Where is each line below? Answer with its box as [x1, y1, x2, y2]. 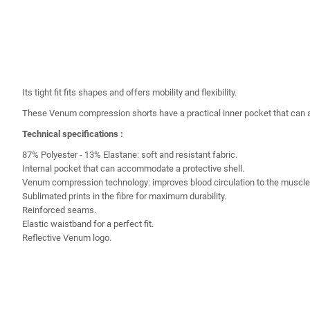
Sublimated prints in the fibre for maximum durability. [22, 190, 226, 201]
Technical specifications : [22, 128, 123, 139]
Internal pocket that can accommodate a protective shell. [22, 163, 244, 174]
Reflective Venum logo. [22, 232, 111, 243]
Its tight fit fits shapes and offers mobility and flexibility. [22, 86, 237, 98]
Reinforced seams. [22, 204, 96, 215]
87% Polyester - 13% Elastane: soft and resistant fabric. [22, 149, 237, 160]
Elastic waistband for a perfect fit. [22, 218, 154, 229]
